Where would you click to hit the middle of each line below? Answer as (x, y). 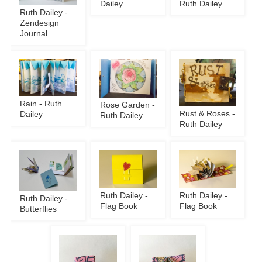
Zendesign (40, 23)
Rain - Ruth (41, 104)
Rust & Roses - (208, 114)
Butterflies (39, 209)
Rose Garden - (127, 105)
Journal (34, 34)
